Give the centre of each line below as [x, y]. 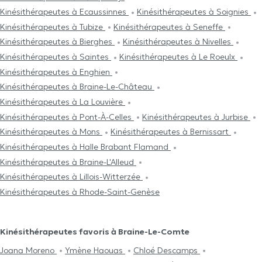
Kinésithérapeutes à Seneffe [169, 27]
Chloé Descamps [167, 250]
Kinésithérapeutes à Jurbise [196, 117]
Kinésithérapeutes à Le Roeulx [178, 57]
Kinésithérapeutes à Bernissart [171, 132]
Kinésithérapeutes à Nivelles [178, 42]
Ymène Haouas [95, 250]
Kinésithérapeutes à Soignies [194, 12]
